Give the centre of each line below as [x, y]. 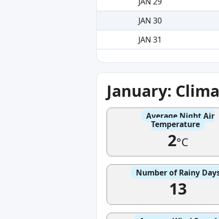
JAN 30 [150, 20]
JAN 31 [150, 39]
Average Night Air [180, 116]
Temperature [175, 124]
